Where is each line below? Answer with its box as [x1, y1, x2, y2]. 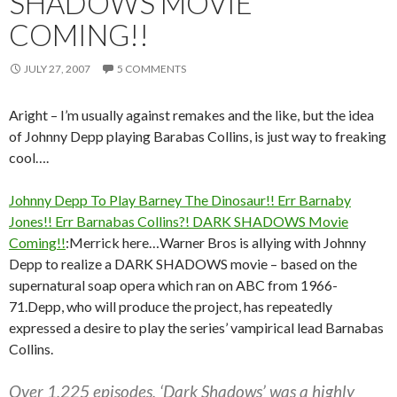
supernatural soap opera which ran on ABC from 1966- [9, 276, 338, 294]
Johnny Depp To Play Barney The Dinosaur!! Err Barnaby [9, 191, 351, 209]
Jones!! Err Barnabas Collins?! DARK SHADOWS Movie [9, 213, 348, 230]
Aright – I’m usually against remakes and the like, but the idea [9, 106, 374, 124]
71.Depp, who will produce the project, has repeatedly [9, 298, 332, 315]
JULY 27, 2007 [24, 62, 90, 76]
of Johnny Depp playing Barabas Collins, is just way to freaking [9, 128, 386, 145]
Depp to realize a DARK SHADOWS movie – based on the [9, 255, 357, 273]
